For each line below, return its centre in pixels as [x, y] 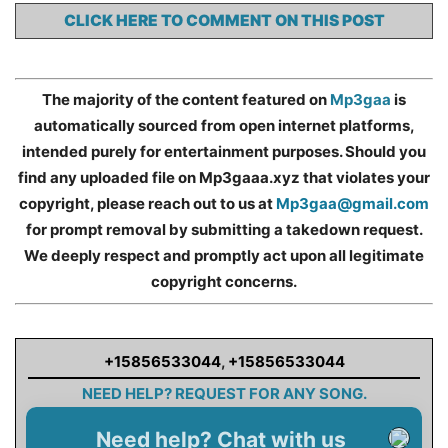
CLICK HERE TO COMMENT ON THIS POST [224, 20]
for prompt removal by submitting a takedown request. [224, 229]
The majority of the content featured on [186, 99]
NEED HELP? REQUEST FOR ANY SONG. [224, 393]
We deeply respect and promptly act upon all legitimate [224, 255]
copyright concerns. [224, 281]
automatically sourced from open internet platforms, [224, 125]
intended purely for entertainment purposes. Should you [224, 151]
